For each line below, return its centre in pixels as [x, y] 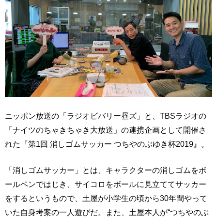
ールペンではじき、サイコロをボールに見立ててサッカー [106, 184]
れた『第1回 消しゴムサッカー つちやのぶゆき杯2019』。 [107, 144]
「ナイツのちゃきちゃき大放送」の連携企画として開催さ [106, 130]
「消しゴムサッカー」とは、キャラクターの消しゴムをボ [106, 170]
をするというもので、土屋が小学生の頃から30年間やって [106, 198]
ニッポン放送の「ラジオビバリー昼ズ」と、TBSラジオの [106, 116]
